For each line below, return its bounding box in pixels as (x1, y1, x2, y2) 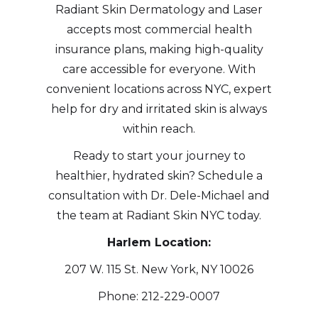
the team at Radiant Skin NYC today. (57, 208, 261, 222)
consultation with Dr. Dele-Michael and (48, 188, 270, 202)
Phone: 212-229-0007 (98, 289, 220, 303)
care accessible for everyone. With (62, 62, 256, 76)
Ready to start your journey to (72, 148, 246, 163)
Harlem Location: (107, 235, 211, 249)
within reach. (123, 121, 195, 136)
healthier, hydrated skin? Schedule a (55, 168, 263, 182)
